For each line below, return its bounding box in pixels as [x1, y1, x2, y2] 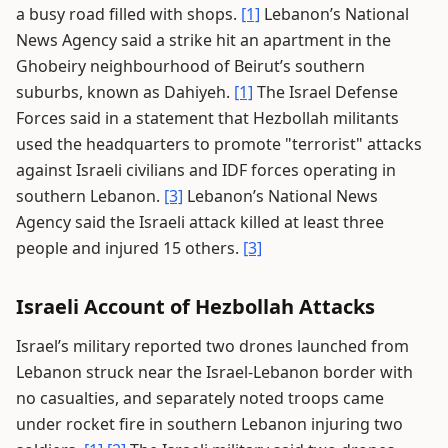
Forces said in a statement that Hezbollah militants [16, 107, 399, 129]
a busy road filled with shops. [16, 3, 241, 25]
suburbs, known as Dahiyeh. [16, 81, 234, 103]
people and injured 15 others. [16, 237, 243, 259]
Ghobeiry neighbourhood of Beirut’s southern [16, 55, 365, 77]
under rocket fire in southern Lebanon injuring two [16, 413, 403, 435]
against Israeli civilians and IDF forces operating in [16, 159, 396, 181]
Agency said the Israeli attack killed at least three [16, 211, 384, 233]
